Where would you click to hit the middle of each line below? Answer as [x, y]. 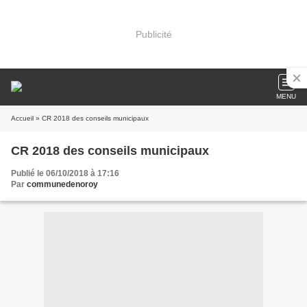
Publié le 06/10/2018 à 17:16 [65, 173]
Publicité [153, 34]
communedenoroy [62, 184]
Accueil [22, 118]
